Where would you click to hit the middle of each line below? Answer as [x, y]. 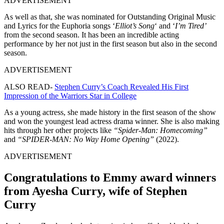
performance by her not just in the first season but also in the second [110, 43]
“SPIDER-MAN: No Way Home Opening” [86, 139]
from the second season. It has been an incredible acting [91, 34]
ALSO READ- [29, 86]
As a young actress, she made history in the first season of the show [110, 112]
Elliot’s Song [135, 25]
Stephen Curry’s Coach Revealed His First [121, 86]
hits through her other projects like [59, 130]
